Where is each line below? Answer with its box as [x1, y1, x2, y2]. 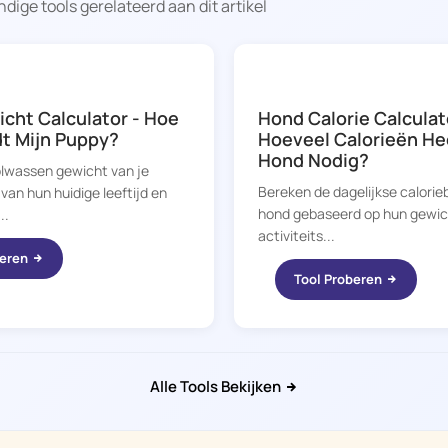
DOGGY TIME [268, 75, 339, 90]
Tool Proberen [294, 270, 385, 288]
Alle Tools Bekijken [149, 376, 284, 397]
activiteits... [258, 226, 335, 245]
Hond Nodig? [258, 148, 369, 172]
